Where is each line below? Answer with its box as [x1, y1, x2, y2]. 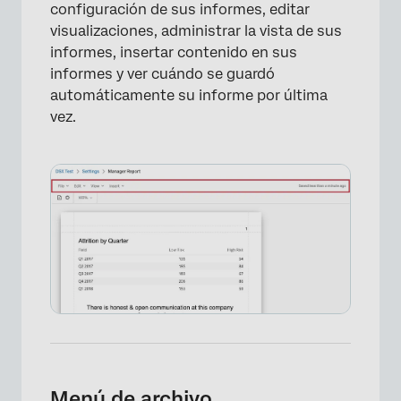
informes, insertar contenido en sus [50, 44, 297, 61]
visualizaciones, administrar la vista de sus [50, 22, 342, 39]
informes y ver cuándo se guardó [50, 65, 275, 82]
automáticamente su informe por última [50, 87, 328, 104]
